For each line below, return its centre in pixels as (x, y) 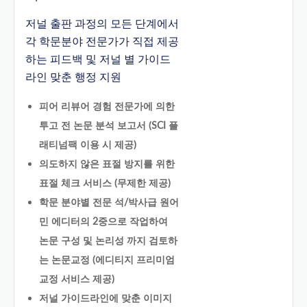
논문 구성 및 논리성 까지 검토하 (108, 240)
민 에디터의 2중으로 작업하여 (103, 221)
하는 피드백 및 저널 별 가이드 (98, 60)
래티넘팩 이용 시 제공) (88, 144)
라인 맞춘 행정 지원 (73, 78)
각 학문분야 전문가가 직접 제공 (102, 42)
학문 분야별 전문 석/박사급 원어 (109, 201)
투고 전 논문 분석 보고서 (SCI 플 (109, 125)
